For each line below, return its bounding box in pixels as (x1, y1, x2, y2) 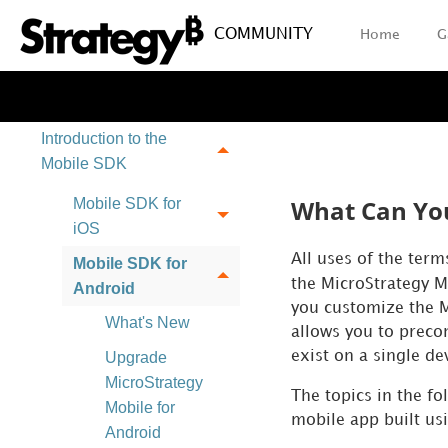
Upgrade (104, 349, 167, 367)
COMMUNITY (214, 27, 313, 42)
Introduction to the (40, 129, 167, 147)
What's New (104, 314, 190, 332)
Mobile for (104, 399, 175, 417)
